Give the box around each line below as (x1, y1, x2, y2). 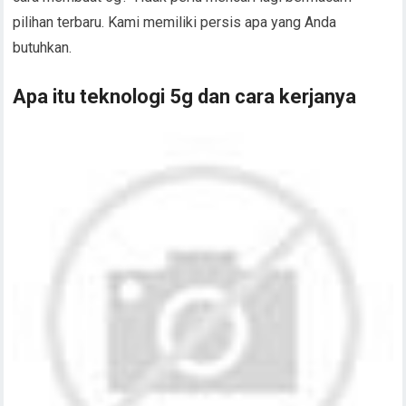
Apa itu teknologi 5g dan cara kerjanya (13, 84, 357, 108)
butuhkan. (13, 38, 72, 56)
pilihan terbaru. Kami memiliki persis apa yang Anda (13, 13, 337, 31)
